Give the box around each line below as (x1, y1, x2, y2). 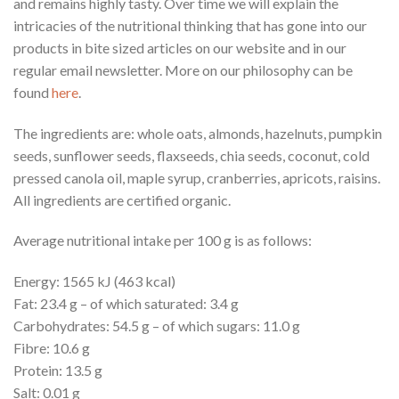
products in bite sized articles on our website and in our (13, 38, 346, 56)
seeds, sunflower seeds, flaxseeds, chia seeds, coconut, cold (13, 146, 370, 164)
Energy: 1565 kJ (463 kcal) (13, 273, 175, 290)
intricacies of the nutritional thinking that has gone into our (13, 16, 367, 34)
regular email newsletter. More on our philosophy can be (13, 61, 353, 78)
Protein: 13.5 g (13, 362, 102, 379)
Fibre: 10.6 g (13, 339, 90, 357)
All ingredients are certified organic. (13, 191, 231, 208)
